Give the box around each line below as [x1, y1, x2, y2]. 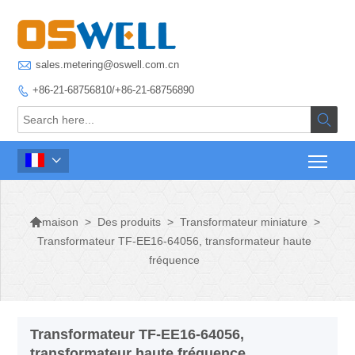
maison [41, 216, 78, 228]
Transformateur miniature [179, 215, 307, 228]
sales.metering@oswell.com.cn [36, 59, 180, 71]
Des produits [97, 215, 161, 228]
